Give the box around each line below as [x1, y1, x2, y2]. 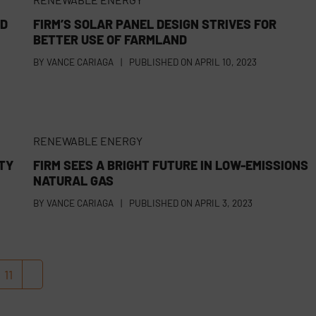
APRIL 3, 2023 [194, 197, 253, 209]
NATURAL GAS [32, 173, 114, 189]
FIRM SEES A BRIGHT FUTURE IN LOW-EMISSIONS [32, 157, 308, 174]
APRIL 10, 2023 [194, 56, 257, 68]
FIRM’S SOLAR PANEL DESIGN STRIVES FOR [32, 16, 276, 32]
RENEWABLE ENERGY [32, 134, 142, 148]
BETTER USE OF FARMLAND [32, 32, 187, 48]
